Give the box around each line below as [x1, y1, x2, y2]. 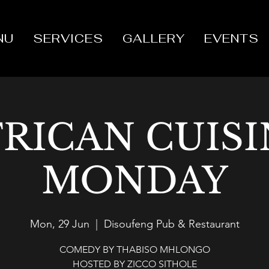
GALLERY [122, 31, 186, 46]
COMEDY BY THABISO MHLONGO [59, 244, 210, 255]
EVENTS [204, 31, 259, 46]
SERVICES [32, 31, 103, 46]
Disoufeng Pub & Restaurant [103, 217, 240, 231]
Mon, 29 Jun [29, 217, 89, 231]
